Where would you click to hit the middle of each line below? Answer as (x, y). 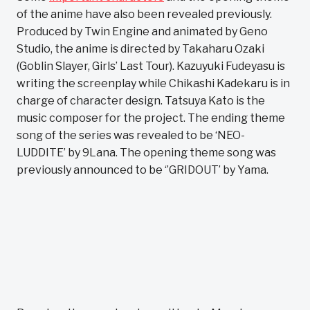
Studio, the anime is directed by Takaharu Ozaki (140, 49)
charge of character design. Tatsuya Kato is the (141, 101)
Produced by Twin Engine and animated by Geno (142, 31)
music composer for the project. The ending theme (151, 118)
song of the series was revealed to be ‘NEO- (131, 135)
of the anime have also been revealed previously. (144, 14)
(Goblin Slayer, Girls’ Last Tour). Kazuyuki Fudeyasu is (151, 66)
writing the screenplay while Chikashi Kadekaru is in (153, 83)
